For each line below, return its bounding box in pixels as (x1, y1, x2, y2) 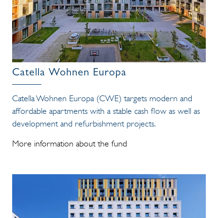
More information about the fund (12, 138, 127, 149)
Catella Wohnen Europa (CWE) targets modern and (12, 93, 192, 104)
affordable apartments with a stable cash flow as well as (12, 106, 200, 117)
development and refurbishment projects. (12, 118, 156, 129)
